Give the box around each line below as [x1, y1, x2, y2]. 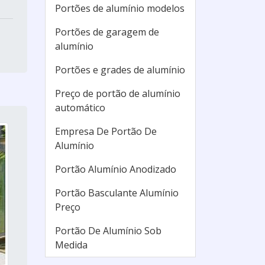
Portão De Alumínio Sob [55, 224, 161, 237]
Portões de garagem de [55, 25, 159, 38]
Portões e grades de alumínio [55, 63, 185, 76]
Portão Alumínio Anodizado [55, 163, 176, 176]
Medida [55, 238, 88, 251]
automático [55, 101, 105, 114]
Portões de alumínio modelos [55, 2, 185, 15]
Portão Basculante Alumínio [55, 186, 179, 199]
